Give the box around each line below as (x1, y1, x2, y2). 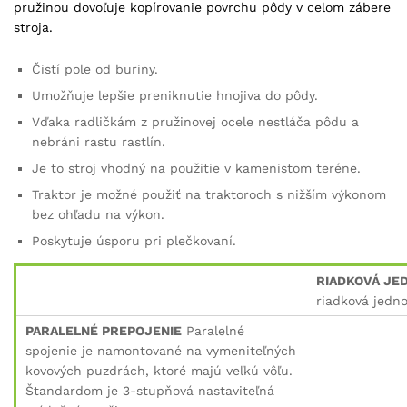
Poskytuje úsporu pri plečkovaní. (32, 233, 236, 248)
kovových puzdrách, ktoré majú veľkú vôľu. (25, 362, 293, 378)
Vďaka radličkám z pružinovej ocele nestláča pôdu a (32, 114, 359, 129)
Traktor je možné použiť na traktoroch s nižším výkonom (32, 186, 386, 202)
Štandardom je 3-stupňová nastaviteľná (25, 382, 274, 398)
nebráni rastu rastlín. (32, 134, 165, 149)
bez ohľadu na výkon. (32, 206, 164, 222)
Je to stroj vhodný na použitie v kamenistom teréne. (32, 160, 361, 175)
